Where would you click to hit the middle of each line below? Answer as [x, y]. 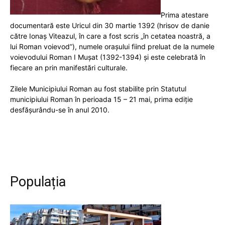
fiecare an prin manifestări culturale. [69, 68]
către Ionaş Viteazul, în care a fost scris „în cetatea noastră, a [110, 36]
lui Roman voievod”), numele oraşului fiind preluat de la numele [112, 46]
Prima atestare [185, 15]
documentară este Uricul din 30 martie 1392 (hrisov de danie [110, 25]
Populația [38, 182]
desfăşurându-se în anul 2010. [60, 110]
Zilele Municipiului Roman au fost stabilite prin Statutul [98, 89]
